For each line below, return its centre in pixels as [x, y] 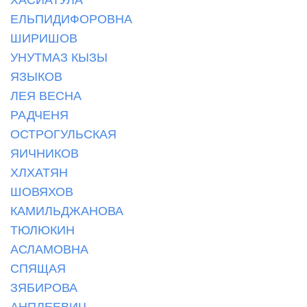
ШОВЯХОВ [42, 191]
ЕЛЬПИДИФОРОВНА [71, 18]
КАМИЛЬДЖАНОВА [67, 210]
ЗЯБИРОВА [44, 286]
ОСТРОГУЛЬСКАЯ [63, 133]
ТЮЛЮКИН [42, 229]
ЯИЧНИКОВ [45, 152]
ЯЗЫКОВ [36, 75]
